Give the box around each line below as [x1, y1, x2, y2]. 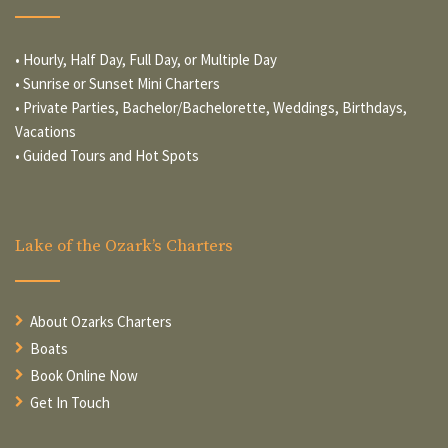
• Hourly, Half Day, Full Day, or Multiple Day [15, 49, 277, 69]
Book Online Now [30, 365, 138, 385]
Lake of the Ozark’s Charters [15, 234, 233, 257]
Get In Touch [30, 392, 110, 412]
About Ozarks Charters [30, 311, 172, 331]
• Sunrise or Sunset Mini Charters [15, 73, 220, 93]
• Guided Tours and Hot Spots [15, 145, 199, 165]
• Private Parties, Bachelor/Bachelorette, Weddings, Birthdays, [15, 97, 407, 117]
